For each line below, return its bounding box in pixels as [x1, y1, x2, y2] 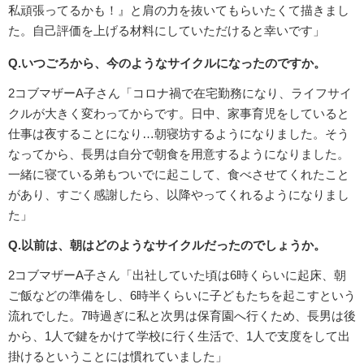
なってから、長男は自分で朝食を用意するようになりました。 [8, 147, 349, 162]
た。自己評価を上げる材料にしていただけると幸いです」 [8, 24, 325, 38]
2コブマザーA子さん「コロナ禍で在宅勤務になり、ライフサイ [8, 86, 352, 101]
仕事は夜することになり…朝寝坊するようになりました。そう [8, 127, 349, 141]
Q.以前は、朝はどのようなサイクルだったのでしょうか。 [8, 238, 326, 253]
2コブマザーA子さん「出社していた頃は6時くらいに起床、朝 [8, 268, 346, 283]
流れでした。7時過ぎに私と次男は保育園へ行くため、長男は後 [8, 309, 356, 323]
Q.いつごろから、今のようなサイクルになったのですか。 [8, 56, 326, 71]
